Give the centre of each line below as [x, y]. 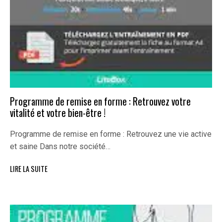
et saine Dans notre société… [60, 147]
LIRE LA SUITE [29, 169]
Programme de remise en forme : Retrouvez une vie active [111, 134]
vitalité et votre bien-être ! [58, 113]
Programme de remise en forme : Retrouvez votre [100, 102]
